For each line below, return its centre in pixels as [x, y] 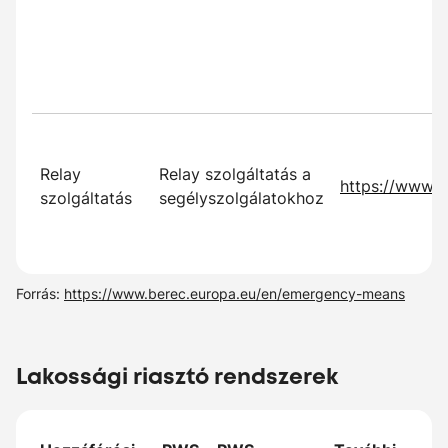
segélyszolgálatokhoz [241, 198]
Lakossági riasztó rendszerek [177, 377]
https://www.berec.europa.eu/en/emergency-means [234, 293]
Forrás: [40, 293]
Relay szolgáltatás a [235, 174]
